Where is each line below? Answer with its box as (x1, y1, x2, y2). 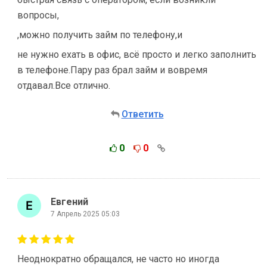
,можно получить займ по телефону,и (17, 29, 182, 41)
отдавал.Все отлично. (17, 80, 110, 91)
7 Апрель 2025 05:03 (51, 209, 120, 218)
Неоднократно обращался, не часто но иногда (17, 253, 219, 265)
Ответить (121, 108, 164, 120)
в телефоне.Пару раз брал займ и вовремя (17, 64, 207, 76)
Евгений (51, 195, 88, 207)
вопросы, (17, 10, 59, 21)
